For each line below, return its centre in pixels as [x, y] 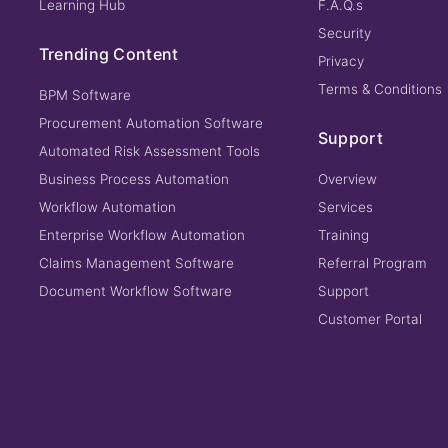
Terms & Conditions [379, 89]
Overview [347, 179]
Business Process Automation [133, 179]
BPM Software [84, 95]
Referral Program [372, 263]
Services [345, 207]
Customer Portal [369, 319]
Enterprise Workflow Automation [141, 235]
